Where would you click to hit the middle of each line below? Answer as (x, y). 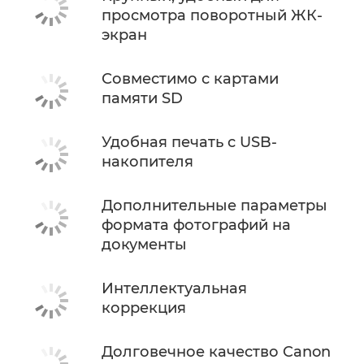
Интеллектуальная (174, 288)
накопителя (147, 161)
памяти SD (142, 98)
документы (144, 244)
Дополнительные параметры (214, 205)
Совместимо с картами (190, 78)
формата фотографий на (196, 225)
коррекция (144, 308)
